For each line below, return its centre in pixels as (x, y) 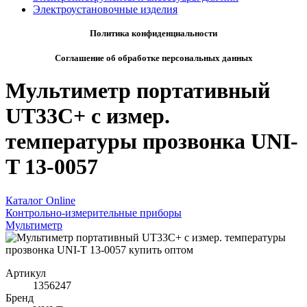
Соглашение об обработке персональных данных (153, 58)
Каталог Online (40, 200)
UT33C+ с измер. (88, 116)
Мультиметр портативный (138, 91)
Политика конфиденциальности (153, 33)
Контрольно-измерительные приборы (94, 212)
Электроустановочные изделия (105, 9)
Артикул (26, 273)
